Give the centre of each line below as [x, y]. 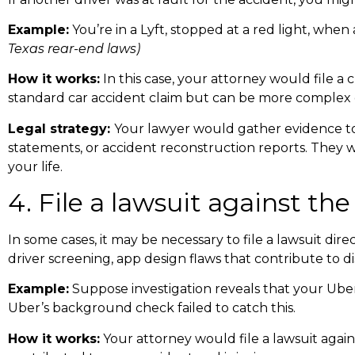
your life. [35, 166]
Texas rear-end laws [72, 48]
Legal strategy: [61, 128]
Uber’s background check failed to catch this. [152, 308]
